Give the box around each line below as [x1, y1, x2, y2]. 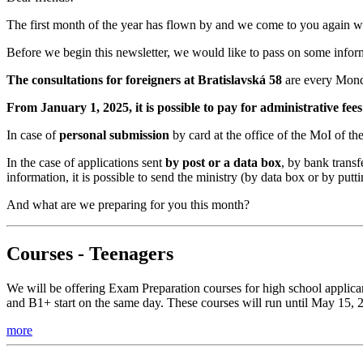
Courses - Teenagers [6, 242, 173, 264]
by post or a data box [165, 155, 281, 169]
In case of [6, 127, 59, 142]
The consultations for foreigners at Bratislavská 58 [6, 72, 285, 87]
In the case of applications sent [6, 155, 165, 169]
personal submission [59, 127, 173, 142]
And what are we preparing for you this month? [6, 197, 253, 211]
